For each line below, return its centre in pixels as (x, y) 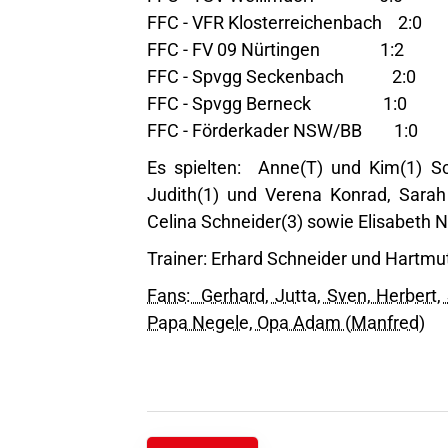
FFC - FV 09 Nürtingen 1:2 (275, 49)
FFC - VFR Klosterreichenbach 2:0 (284, 22)
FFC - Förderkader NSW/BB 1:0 (282, 130)
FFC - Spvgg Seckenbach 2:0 (281, 76)
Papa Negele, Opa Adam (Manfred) (286, 322)
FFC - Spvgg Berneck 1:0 (277, 103)
